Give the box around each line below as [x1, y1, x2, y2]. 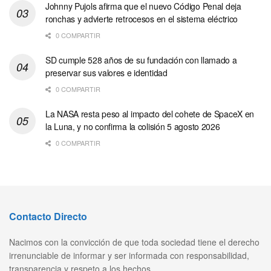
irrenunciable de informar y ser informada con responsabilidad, [9, 249, 249, 261]
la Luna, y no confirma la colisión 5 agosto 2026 [45, 120, 220, 132]
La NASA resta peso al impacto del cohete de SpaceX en [45, 107, 255, 120]
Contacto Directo [9, 209, 87, 223]
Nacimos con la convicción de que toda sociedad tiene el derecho [9, 235, 260, 248]
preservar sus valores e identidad [45, 66, 168, 79]
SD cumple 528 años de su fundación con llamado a [45, 53, 237, 66]
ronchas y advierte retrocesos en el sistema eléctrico [45, 12, 238, 25]
